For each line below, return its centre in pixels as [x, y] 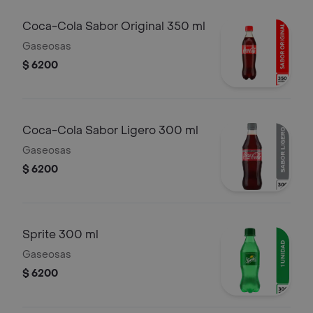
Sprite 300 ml [60, 234]
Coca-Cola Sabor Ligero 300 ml [110, 130]
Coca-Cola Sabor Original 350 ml [114, 26]
